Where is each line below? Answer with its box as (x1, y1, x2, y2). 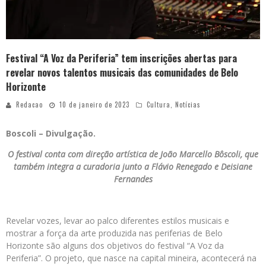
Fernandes (113, 173, 153, 185)
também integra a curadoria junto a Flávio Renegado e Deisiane (14, 161, 252, 173)
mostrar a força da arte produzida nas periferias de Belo (6, 227, 223, 239)
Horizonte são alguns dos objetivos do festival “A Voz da (6, 240, 224, 252)
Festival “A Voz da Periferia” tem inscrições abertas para (6, 51, 237, 66)
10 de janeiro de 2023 (59, 100, 129, 110)
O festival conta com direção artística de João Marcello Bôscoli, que (8, 148, 258, 160)
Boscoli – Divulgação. (6, 128, 96, 140)
